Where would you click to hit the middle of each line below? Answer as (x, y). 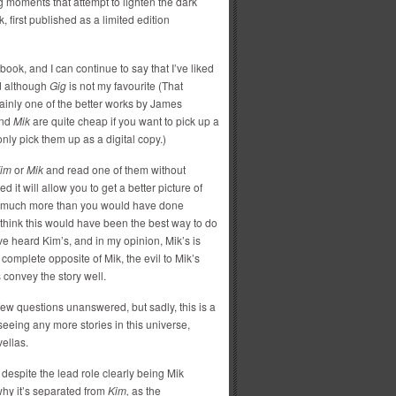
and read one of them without (114, 169)
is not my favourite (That (125, 85)
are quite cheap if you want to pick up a (125, 121)
